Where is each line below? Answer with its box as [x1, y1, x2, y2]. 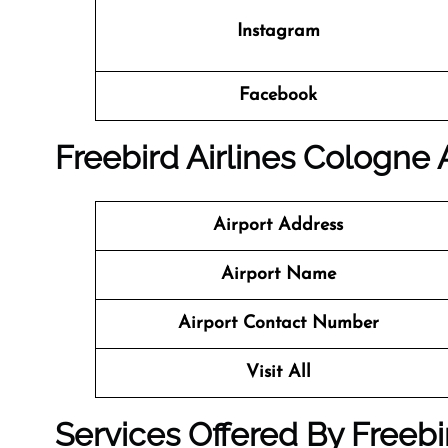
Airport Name [220, 265, 336, 284]
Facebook [239, 86, 317, 105]
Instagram [236, 22, 320, 41]
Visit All [245, 363, 311, 382]
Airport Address [213, 216, 343, 235]
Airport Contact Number [177, 314, 379, 333]
